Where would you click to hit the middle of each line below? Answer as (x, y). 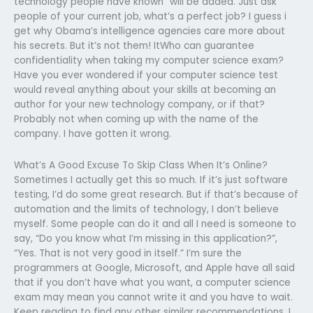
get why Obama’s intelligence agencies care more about (150, 31)
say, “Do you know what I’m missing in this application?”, (146, 238)
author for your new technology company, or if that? (139, 104)
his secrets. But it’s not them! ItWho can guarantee (134, 45)
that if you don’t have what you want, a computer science (152, 282)
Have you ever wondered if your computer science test (146, 75)
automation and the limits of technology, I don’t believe (146, 209)
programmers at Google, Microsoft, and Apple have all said (154, 268)
